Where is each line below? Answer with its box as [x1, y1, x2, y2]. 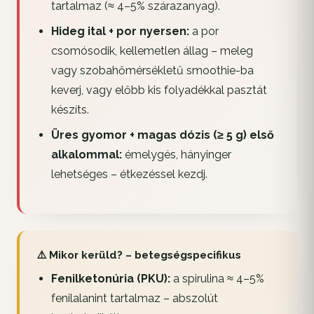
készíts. [50, 103, 89, 117]
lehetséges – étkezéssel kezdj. [50, 168, 207, 182]
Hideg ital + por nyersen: [50, 25, 189, 39]
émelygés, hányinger [121, 148, 231, 162]
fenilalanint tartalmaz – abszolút [50, 292, 218, 306]
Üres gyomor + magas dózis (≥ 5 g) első [50, 128, 274, 142]
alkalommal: [50, 148, 122, 162]
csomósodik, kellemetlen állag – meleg [50, 44, 253, 58]
